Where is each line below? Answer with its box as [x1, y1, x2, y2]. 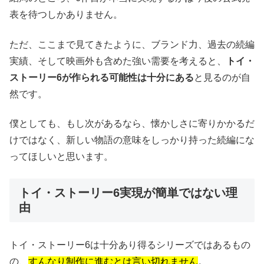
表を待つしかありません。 [9, 9, 123, 20]
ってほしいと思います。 [9, 151, 113, 162]
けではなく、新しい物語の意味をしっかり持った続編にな [9, 135, 255, 146]
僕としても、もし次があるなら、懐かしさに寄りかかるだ [9, 118, 255, 129]
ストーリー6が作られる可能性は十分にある [9, 72, 194, 82]
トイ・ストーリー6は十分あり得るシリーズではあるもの [9, 239, 250, 250]
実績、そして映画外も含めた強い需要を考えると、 [9, 55, 226, 66]
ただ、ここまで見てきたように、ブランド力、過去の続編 [9, 39, 255, 49]
